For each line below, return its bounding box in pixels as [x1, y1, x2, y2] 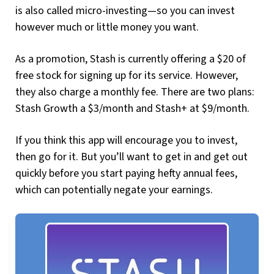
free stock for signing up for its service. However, [15, 68, 238, 84]
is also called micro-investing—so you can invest [15, 3, 235, 19]
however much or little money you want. [15, 20, 199, 35]
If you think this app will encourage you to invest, [15, 133, 237, 149]
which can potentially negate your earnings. [15, 182, 213, 198]
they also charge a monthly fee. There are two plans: [15, 84, 254, 100]
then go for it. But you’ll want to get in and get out [15, 149, 248, 165]
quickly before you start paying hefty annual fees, [15, 166, 237, 182]
